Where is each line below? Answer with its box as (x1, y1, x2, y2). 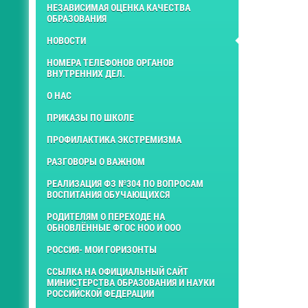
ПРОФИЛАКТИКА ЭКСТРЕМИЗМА (47, 133, 181, 145)
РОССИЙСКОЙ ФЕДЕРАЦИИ (47, 287, 154, 299)
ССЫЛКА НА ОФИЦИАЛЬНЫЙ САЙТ (47, 265, 188, 277)
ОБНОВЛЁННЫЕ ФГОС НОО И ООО (47, 221, 181, 233)
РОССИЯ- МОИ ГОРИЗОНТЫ (47, 243, 157, 255)
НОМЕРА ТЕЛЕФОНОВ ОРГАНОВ (47, 56, 174, 68)
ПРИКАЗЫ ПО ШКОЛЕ (47, 111, 134, 123)
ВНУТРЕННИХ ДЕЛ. (47, 67, 125, 79)
